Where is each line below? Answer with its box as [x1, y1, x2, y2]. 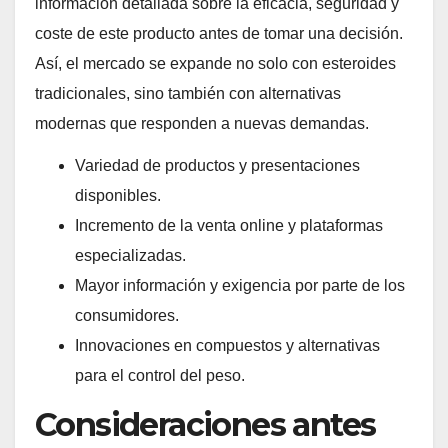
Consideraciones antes [35, 405, 376, 445]
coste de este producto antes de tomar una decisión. [35, 24, 403, 42]
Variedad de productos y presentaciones [75, 157, 360, 175]
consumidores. [75, 307, 179, 325]
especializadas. [75, 247, 186, 265]
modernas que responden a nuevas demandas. [35, 114, 369, 132]
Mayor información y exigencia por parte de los [75, 277, 405, 295]
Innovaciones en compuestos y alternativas [75, 337, 380, 355]
